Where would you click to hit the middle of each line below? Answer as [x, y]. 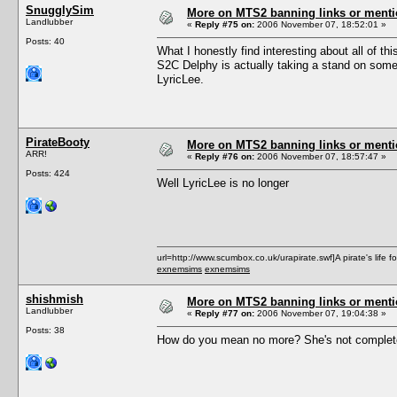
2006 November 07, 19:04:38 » [320, 313]
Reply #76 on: [225, 156]
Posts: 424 [48, 173]
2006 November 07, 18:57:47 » [320, 156]
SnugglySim [60, 10]
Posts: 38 [45, 330]
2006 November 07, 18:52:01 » [320, 24]
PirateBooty [58, 142]
